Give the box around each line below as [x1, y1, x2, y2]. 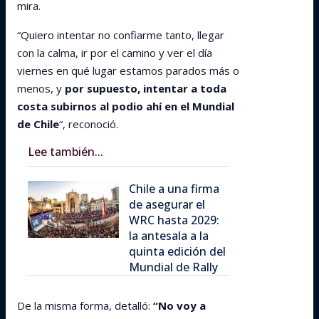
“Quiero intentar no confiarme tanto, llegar [17, 28, 224, 42]
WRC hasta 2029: [129, 212, 219, 228]
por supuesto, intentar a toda [65, 81, 226, 95]
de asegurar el [129, 197, 205, 212]
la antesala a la [129, 228, 209, 244]
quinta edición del [129, 244, 226, 259]
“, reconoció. [59, 117, 118, 131]
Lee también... [28, 144, 103, 159]
